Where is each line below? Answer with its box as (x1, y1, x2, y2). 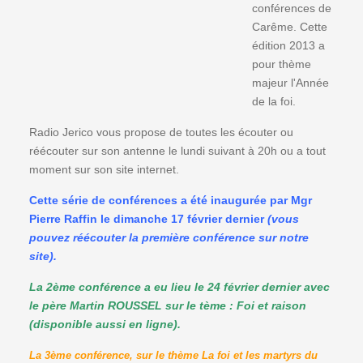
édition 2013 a (252, 39, 326, 52)
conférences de (252, 2, 332, 15)
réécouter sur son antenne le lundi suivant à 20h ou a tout (29, 144, 327, 157)
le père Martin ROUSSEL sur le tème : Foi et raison (29, 299, 307, 312)
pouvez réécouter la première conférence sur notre (29, 231, 310, 244)
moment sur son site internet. (29, 163, 180, 176)
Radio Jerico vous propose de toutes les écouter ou (29, 126, 294, 139)
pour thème (252, 58, 312, 70)
